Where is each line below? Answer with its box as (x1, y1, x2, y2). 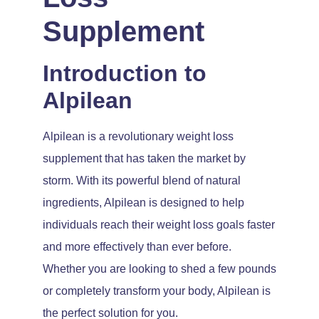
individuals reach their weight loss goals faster (43, 218, 275, 231)
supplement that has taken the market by (43, 152, 246, 164)
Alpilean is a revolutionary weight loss (43, 130, 234, 142)
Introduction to (43, 60, 206, 86)
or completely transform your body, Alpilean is (43, 284, 271, 297)
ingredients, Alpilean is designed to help (43, 196, 244, 209)
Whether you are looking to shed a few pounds (43, 262, 276, 275)
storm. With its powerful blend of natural (43, 174, 241, 187)
